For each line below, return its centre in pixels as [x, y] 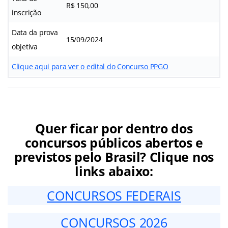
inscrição [26, 12]
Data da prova [35, 32]
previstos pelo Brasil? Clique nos [114, 156]
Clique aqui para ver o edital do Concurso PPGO [90, 66]
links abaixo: [114, 171]
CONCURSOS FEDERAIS [114, 195]
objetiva [25, 46]
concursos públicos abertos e [114, 142]
